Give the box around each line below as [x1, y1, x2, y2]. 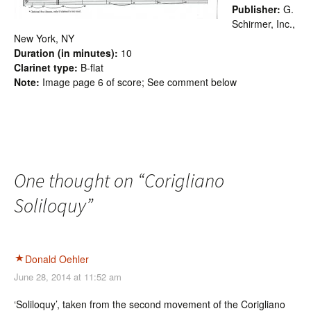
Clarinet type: [14, 60, 78, 74]
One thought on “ [14, 168, 144, 193]
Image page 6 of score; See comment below [40, 75, 237, 89]
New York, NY [14, 31, 74, 45]
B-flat [78, 60, 103, 74]
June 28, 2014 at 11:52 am [14, 270, 121, 283]
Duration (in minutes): [14, 46, 118, 60]
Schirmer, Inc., [232, 17, 295, 31]
